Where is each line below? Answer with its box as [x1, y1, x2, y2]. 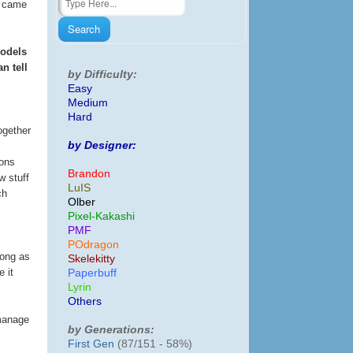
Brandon [68, 167, 110, 180]
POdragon [68, 238, 119, 251]
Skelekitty [68, 252, 115, 265]
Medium [68, 96, 108, 109]
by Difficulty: [68, 68, 137, 80]
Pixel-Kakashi [68, 210, 135, 222]
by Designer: [68, 139, 136, 151]
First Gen [68, 337, 114, 350]
